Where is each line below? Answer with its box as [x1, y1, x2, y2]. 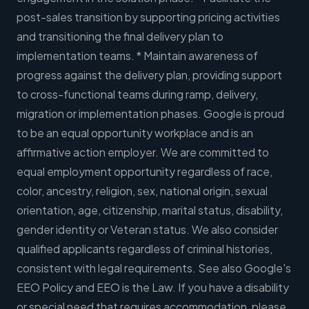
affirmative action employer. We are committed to [17, 145, 269, 160]
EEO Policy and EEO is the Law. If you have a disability [17, 280, 289, 295]
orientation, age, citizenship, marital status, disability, [17, 203, 283, 218]
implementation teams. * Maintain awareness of [17, 48, 258, 63]
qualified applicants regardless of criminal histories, [17, 241, 272, 257]
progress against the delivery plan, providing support [17, 68, 282, 83]
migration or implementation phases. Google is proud [17, 106, 284, 121]
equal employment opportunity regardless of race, [17, 164, 272, 179]
